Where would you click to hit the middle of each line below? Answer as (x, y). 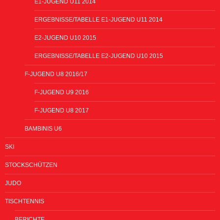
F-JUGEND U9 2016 (62, 92)
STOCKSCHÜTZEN (31, 165)
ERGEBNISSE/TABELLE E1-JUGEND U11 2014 (98, 19)
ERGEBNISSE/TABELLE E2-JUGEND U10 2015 (99, 56)
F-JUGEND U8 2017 (62, 110)
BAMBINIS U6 (43, 128)
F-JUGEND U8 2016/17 (56, 74)
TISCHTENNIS (25, 201)
